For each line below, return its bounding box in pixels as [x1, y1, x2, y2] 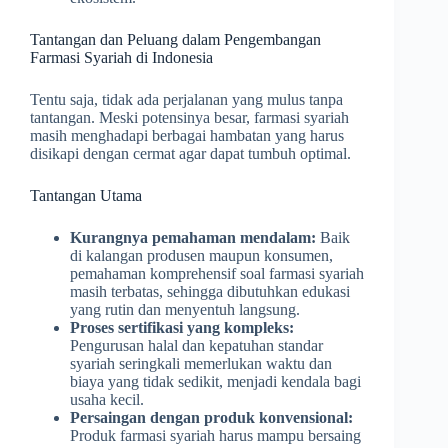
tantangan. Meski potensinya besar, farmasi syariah [30, 108, 349, 126]
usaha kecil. [70, 390, 144, 408]
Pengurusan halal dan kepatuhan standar [70, 336, 323, 354]
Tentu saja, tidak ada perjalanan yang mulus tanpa [30, 90, 343, 108]
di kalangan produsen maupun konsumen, [70, 246, 333, 264]
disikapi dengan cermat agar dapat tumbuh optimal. [30, 144, 351, 162]
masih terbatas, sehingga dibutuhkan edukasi [70, 282, 350, 300]
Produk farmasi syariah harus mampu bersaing [70, 426, 361, 444]
